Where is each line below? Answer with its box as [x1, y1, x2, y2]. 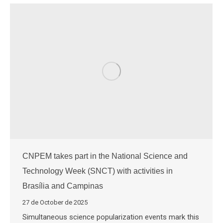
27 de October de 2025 [22, 198, 88, 206]
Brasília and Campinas [22, 181, 103, 190]
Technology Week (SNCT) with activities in [22, 166, 173, 175]
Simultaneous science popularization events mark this [22, 212, 199, 222]
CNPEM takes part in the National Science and [22, 151, 188, 160]
